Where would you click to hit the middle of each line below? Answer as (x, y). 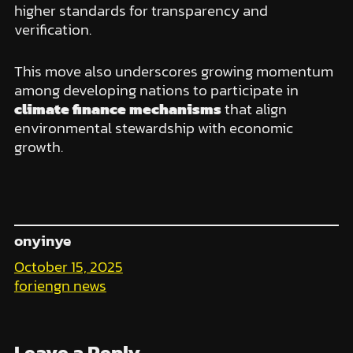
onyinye (42, 241)
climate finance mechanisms (117, 109)
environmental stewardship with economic (153, 128)
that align (254, 109)
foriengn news (60, 286)
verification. (52, 30)
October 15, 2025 (68, 267)
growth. (38, 147)
